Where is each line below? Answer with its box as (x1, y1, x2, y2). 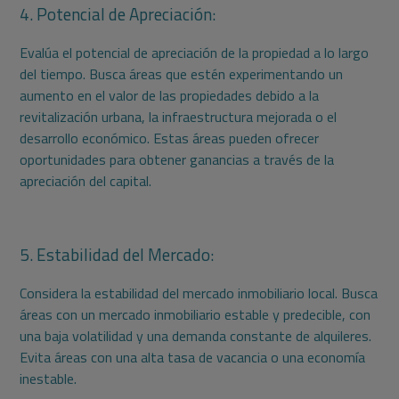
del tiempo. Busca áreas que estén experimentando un (20, 63, 344, 85)
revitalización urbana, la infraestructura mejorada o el (20, 106, 338, 128)
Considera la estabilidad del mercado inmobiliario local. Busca (20, 282, 379, 305)
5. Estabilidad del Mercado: (20, 241, 215, 268)
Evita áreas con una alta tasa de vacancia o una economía (20, 346, 366, 369)
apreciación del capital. (20, 170, 152, 192)
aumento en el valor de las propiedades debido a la (20, 85, 320, 107)
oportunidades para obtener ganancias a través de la (20, 149, 335, 171)
